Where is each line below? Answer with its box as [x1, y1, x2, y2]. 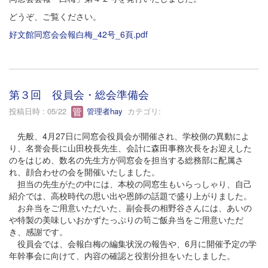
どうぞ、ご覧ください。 [9, 10, 101, 22]
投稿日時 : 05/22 [9, 105, 71, 117]
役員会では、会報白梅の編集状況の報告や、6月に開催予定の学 [9, 237, 257, 250]
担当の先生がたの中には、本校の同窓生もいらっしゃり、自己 [9, 178, 252, 190]
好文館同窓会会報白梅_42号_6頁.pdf [9, 28, 148, 40]
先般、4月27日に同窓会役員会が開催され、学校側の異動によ [9, 130, 249, 142]
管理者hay [84, 105, 123, 117]
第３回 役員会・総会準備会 [9, 86, 149, 102]
